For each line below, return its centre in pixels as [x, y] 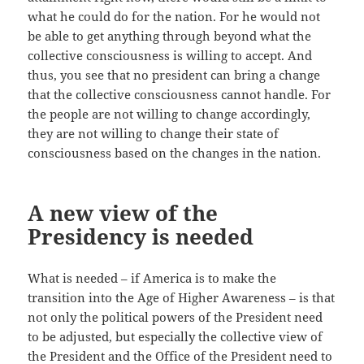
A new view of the [123, 213]
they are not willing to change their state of [154, 134]
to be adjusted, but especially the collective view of [175, 337]
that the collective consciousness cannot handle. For [180, 95]
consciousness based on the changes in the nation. [175, 153]
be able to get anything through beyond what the [170, 36]
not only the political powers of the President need [175, 317]
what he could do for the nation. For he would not [174, 17]
